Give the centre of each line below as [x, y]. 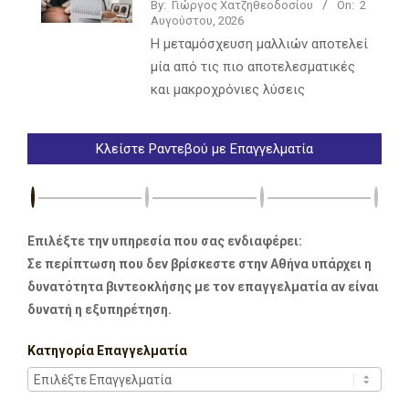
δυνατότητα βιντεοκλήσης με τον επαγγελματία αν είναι [203, 287]
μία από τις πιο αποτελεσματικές [253, 67]
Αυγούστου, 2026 [197, 21]
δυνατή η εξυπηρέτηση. [100, 310]
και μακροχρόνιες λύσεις [228, 90]
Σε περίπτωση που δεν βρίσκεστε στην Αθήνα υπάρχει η [199, 264]
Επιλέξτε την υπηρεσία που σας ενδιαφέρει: [165, 241]
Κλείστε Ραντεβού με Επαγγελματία [204, 149]
